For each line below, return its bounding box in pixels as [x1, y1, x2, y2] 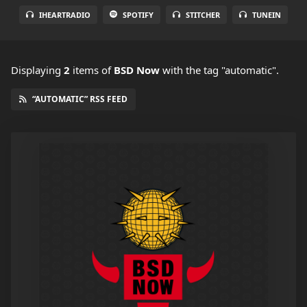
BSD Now [114, 63, 160, 77]
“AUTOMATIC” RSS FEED [32, 93, 127, 106]
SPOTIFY [123, 10, 153, 21]
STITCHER [186, 10, 220, 21]
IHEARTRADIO [39, 10, 90, 21]
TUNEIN [252, 10, 281, 21]
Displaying [11, 63, 64, 77]
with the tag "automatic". [160, 63, 279, 77]
